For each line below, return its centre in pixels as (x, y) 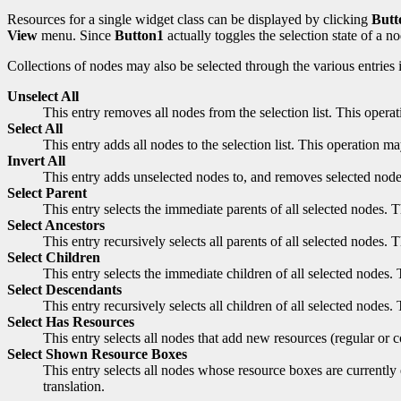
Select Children (54, 257)
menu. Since (76, 35)
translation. (74, 386)
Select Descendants (64, 289)
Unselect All (43, 96)
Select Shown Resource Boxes (97, 354)
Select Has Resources (71, 321)
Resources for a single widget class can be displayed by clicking (189, 19)
